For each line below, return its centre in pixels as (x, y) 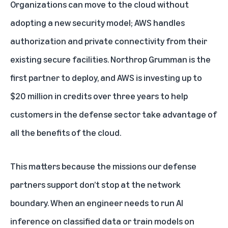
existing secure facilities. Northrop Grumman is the (110, 59)
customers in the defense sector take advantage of (113, 114)
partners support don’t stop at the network (95, 184)
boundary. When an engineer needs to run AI (97, 203)
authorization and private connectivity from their (109, 41)
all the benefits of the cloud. (66, 133)
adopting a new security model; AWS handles (97, 23)
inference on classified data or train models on (102, 221)
